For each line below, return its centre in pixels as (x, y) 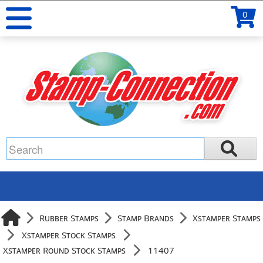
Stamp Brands (146, 218)
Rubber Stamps (69, 218)
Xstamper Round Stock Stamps (65, 250)
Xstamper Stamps (227, 218)
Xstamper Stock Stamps (69, 235)
